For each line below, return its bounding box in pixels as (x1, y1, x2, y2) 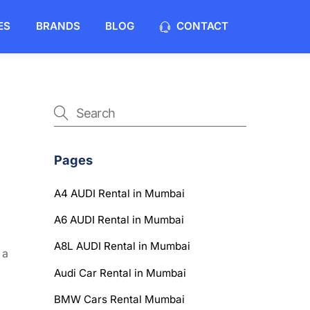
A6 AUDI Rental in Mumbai (53, 213, 184, 227)
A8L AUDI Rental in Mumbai (53, 239, 190, 253)
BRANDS (35, 19, 80, 33)
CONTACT (173, 19, 228, 33)
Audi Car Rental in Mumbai (53, 266, 186, 280)
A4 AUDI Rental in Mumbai (53, 187, 185, 201)
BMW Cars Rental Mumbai (53, 292, 185, 306)
